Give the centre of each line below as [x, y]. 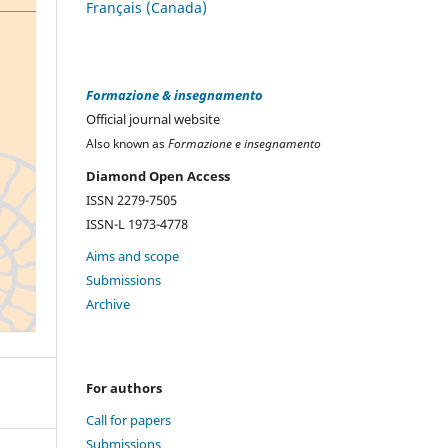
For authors [124, 387]
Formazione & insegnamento [174, 94]
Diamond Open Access [158, 175]
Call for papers [128, 419]
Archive [108, 303]
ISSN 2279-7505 [131, 199]
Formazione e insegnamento [244, 143]
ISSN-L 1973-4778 [137, 223]
